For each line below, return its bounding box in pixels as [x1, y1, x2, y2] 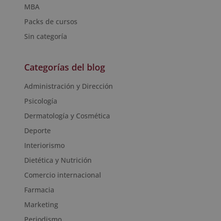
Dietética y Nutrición [24, 155, 92, 165]
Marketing [24, 200, 58, 210]
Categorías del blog [24, 61, 105, 74]
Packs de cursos [24, 17, 77, 27]
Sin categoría [24, 32, 67, 41]
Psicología [24, 96, 57, 106]
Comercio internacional [24, 170, 101, 180]
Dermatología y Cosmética [24, 111, 110, 121]
